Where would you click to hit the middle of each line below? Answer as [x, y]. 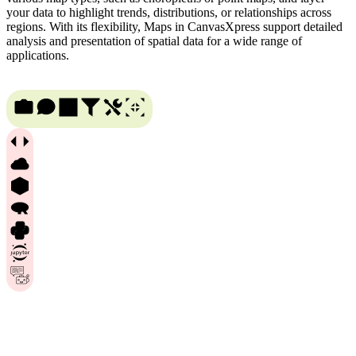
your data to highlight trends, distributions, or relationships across [169, 12]
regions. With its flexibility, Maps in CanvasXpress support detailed [174, 26]
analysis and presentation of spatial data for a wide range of [154, 41]
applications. [38, 55]
